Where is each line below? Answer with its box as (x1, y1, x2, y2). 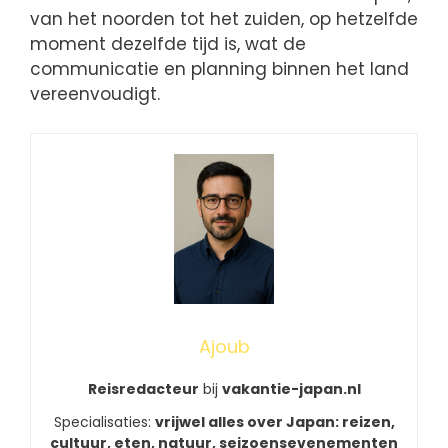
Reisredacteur (87, 378, 199, 399)
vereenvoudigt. (30, 82, 160, 107)
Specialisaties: (53, 411, 155, 432)
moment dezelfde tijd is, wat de (30, 32, 306, 57)
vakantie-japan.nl (221, 378, 361, 399)
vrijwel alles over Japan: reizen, (154, 411, 395, 432)
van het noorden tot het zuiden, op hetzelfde (30, 7, 418, 32)
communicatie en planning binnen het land (30, 57, 409, 82)
